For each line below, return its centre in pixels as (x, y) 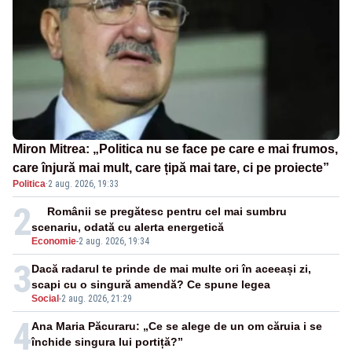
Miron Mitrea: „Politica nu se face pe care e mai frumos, (175, 149)
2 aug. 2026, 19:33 (83, 184)
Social (45, 299)
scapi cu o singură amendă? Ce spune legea (151, 285)
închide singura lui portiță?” (107, 342)
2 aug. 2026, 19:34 (114, 242)
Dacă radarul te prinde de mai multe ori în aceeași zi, (171, 269)
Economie (54, 242)
